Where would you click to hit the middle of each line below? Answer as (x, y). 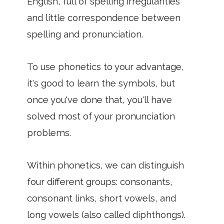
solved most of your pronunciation (101, 116)
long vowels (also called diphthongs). (106, 215)
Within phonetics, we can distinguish (105, 165)
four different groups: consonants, (100, 182)
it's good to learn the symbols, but (101, 83)
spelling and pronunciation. (85, 34)
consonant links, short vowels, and (101, 198)
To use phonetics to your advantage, (105, 67)
